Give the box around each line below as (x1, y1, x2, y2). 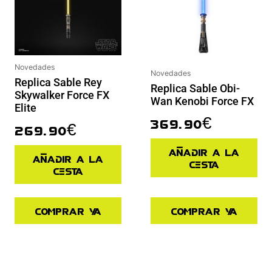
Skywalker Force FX (15, 88, 109, 101)
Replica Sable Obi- (151, 82, 240, 95)
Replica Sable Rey (15, 75, 102, 89)
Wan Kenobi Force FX (151, 95, 254, 108)
